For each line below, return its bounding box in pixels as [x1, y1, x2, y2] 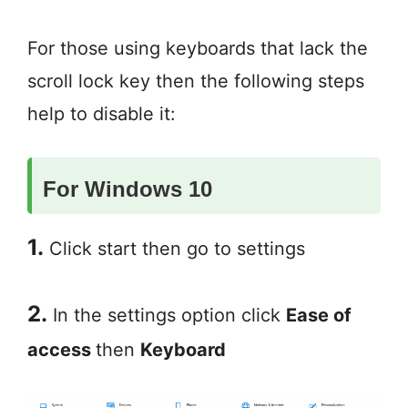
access [27, 339, 96, 361]
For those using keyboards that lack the [27, 37, 368, 59]
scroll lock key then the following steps [27, 70, 364, 92]
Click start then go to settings [44, 238, 305, 260]
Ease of [286, 304, 352, 326]
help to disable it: [27, 103, 176, 125]
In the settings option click [47, 304, 286, 326]
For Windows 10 [43, 177, 212, 201]
